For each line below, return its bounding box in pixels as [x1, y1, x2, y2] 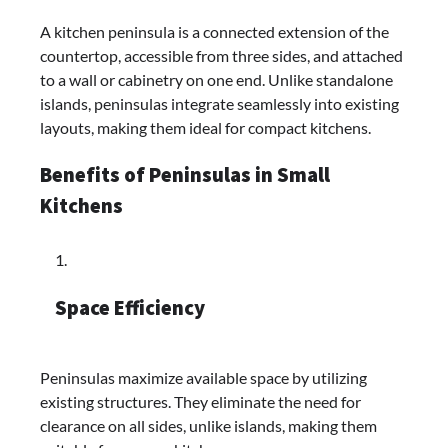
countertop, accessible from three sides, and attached [40, 45, 403, 65]
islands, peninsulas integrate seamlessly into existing [40, 93, 399, 113]
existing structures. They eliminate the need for [40, 391, 361, 411]
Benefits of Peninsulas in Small [40, 162, 330, 189]
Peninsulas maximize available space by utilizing [40, 367, 367, 387]
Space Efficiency [55, 294, 205, 321]
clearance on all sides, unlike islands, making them [40, 415, 377, 435]
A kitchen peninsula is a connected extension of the [40, 21, 389, 41]
